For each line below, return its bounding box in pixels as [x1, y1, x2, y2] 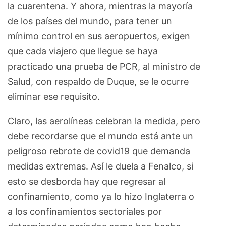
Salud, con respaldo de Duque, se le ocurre [8, 76, 189, 87]
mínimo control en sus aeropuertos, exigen [8, 30, 190, 41]
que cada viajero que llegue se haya [8, 45, 158, 56]
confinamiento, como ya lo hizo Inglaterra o [8, 191, 194, 202]
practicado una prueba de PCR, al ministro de [8, 61, 200, 72]
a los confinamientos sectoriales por [8, 206, 162, 217]
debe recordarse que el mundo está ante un [8, 130, 193, 141]
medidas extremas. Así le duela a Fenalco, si [8, 160, 193, 172]
